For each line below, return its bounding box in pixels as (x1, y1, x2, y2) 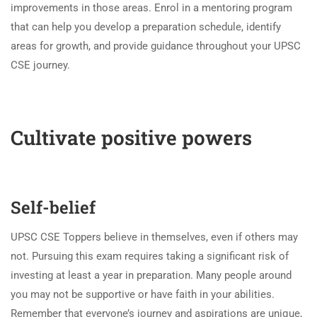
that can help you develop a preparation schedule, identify (11, 20, 281, 33)
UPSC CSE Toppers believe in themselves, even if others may (11, 230, 298, 243)
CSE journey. (11, 58, 70, 71)
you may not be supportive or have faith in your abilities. (11, 287, 275, 301)
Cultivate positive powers (11, 124, 257, 151)
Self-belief (11, 195, 96, 219)
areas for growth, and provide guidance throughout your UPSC (11, 39, 301, 52)
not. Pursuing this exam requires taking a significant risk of (11, 249, 289, 263)
